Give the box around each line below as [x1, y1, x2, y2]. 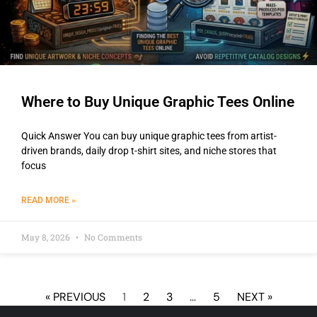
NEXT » [236, 289, 272, 305]
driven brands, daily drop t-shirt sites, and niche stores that [21, 145, 277, 157]
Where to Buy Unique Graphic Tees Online [21, 93, 294, 111]
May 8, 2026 [21, 231, 72, 243]
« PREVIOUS [45, 289, 105, 305]
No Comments [82, 231, 142, 243]
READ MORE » [21, 195, 76, 206]
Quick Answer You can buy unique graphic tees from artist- [21, 130, 277, 142]
